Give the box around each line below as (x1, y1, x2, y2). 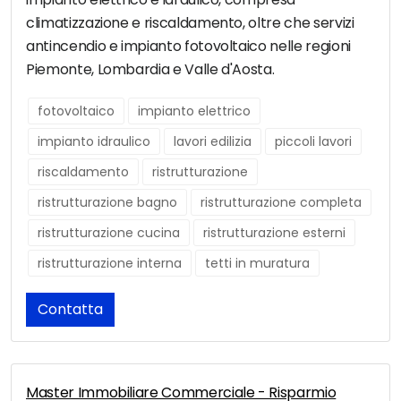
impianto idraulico (38, 132, 150, 151)
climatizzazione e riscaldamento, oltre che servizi (26, 13, 354, 34)
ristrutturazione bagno (38, 193, 177, 212)
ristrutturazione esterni (203, 224, 346, 243)
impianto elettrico (138, 102, 251, 121)
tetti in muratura (205, 254, 310, 273)
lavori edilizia (174, 132, 252, 151)
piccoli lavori (275, 132, 352, 151)
